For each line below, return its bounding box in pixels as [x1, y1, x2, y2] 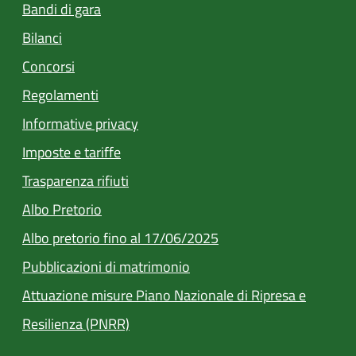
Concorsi [22, 55, 75, 77]
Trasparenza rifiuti [22, 169, 129, 192]
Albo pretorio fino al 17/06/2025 [22, 226, 219, 249]
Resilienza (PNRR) [22, 312, 130, 335]
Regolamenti [22, 83, 99, 106]
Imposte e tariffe [22, 141, 121, 163]
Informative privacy [22, 112, 138, 134]
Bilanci [22, 26, 62, 48]
